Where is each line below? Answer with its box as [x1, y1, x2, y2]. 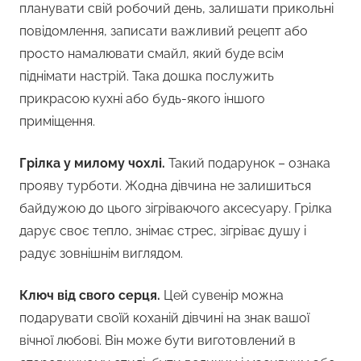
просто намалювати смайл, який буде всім [19, 46, 284, 62]
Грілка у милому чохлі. [19, 156, 168, 172]
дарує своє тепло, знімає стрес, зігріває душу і [19, 223, 306, 239]
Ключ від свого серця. [19, 288, 164, 304]
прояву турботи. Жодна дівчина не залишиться [19, 178, 311, 194]
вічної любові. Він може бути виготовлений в [19, 333, 296, 349]
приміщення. [19, 114, 95, 130]
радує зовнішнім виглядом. [19, 246, 183, 262]
